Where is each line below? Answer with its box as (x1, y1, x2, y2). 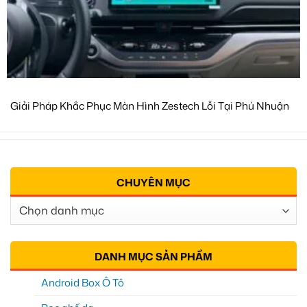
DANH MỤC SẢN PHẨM (95, 249, 212, 264)
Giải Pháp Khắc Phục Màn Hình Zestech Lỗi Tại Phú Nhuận (10, 99, 289, 114)
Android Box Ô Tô (41, 275, 124, 290)
